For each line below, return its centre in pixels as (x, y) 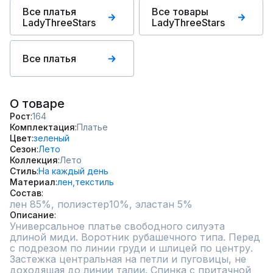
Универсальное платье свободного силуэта (117, 226)
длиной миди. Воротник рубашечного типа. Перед (135, 237)
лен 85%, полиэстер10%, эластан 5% (101, 204)
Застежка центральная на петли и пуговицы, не (128, 259)
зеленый (51, 138)
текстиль (94, 182)
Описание (32, 215)
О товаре (37, 104)
